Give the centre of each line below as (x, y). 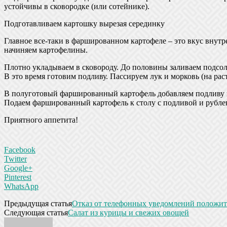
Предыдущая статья (38, 203)
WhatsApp (21, 186)
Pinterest (18, 177)
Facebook (20, 149)
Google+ (18, 168)
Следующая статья (36, 212)
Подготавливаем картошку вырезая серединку (84, 23)
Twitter (15, 159)
